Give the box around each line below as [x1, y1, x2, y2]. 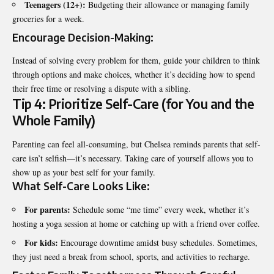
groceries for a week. [12, 12, 84, 24]
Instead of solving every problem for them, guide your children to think [12, 54, 260, 67]
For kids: [24, 235, 58, 249]
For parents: [24, 202, 70, 216]
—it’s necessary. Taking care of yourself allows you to [67, 152, 253, 165]
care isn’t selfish [12, 152, 67, 165]
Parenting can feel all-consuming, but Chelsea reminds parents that [12, 138, 245, 150]
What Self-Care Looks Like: [12, 179, 150, 193]
